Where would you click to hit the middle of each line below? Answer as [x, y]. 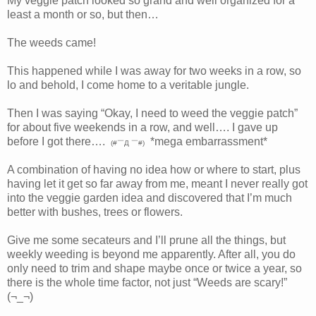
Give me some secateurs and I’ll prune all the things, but [146, 241]
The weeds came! [51, 43]
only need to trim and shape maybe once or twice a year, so [154, 269]
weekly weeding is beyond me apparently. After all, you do [151, 255]
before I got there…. [59, 142]
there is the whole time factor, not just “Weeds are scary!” [150, 283]
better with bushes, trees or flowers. [95, 212]
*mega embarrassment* [206, 142]
